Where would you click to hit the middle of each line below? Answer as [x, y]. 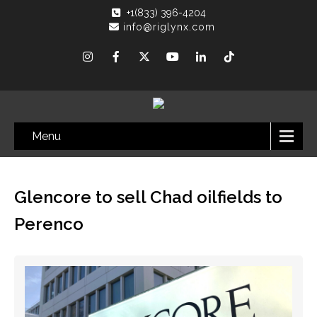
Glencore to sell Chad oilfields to [148, 197]
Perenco [49, 224]
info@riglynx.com [169, 27]
